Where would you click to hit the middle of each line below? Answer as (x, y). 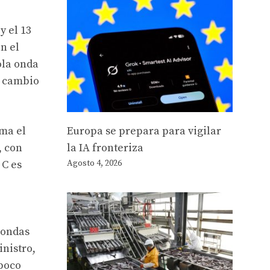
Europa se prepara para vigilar (144, 131)
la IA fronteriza (105, 148)
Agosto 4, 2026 (94, 163)
